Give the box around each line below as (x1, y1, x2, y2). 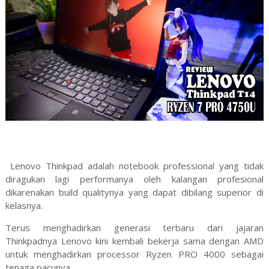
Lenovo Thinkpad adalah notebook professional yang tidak (5, 159, 264, 172)
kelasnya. (5, 199, 43, 211)
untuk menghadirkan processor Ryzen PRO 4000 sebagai (5, 247, 264, 260)
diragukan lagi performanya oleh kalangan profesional (5, 172, 264, 185)
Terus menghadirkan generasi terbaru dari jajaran (5, 221, 264, 234)
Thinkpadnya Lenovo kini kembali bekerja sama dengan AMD (5, 234, 264, 247)
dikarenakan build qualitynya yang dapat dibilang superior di (5, 186, 264, 198)
